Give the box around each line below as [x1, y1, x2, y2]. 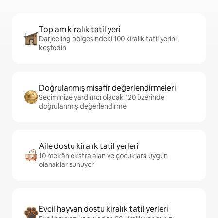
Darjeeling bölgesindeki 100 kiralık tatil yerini [39, 35, 177, 44]
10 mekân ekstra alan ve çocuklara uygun [39, 151, 168, 161]
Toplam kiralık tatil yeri [39, 24, 121, 35]
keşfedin [39, 43, 66, 53]
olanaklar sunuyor [39, 160, 94, 169]
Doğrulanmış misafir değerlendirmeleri [39, 83, 176, 93]
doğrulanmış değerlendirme [39, 102, 127, 111]
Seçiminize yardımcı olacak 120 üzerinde [39, 93, 164, 102]
